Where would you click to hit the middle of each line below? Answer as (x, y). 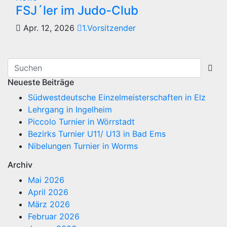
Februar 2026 (54, 216)
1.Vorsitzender (109, 28)
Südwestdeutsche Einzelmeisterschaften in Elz (117, 97)
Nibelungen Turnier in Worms (83, 146)
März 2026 (49, 204)
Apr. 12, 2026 (49, 28)
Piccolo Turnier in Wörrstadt (81, 121)
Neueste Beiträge (41, 82)
